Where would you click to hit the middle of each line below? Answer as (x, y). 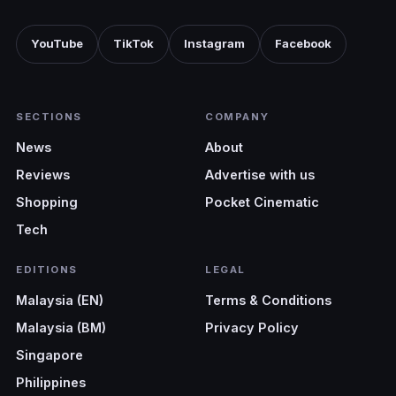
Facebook (303, 44)
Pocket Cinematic (262, 202)
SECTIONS (49, 116)
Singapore (49, 354)
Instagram (214, 44)
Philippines (51, 382)
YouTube (57, 44)
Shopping (47, 202)
